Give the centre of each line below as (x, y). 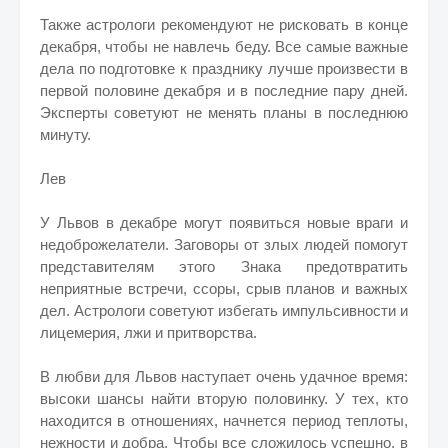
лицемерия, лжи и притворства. (148, 332)
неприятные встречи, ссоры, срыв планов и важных (224, 288)
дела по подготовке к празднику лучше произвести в (224, 68)
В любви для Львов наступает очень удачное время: (224, 376)
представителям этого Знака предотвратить (224, 266)
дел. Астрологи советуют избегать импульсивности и (224, 310)
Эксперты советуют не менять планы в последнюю (224, 112)
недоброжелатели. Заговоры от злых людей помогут (224, 244)
